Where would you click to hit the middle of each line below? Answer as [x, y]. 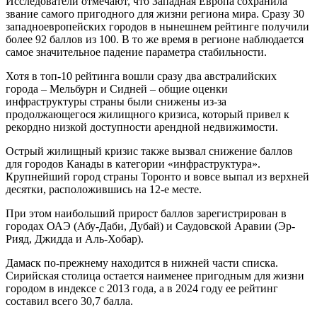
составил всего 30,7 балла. [69, 301]
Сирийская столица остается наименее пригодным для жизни [155, 275]
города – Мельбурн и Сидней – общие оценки [117, 88]
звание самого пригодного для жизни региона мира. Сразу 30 [155, 13]
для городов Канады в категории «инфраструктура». [133, 163]
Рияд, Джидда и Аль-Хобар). [75, 238]
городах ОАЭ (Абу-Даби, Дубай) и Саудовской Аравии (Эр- [150, 226]
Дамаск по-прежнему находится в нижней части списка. [142, 263]
